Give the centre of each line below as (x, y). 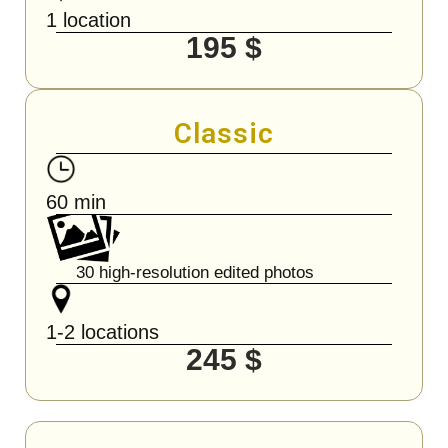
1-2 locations (102, 332)
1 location (88, 20)
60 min (76, 202)
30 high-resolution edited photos (195, 273)
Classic (224, 134)
